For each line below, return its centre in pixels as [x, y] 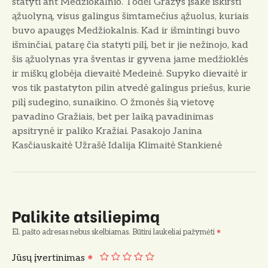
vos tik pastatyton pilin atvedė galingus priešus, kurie [131, 89]
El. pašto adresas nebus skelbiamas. [71, 232]
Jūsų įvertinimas [50, 258]
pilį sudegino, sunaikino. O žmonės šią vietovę [113, 103]
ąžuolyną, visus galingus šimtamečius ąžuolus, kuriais [130, 17]
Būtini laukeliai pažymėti [174, 232]
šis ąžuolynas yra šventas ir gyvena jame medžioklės [130, 60]
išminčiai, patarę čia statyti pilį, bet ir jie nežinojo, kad [130, 45]
